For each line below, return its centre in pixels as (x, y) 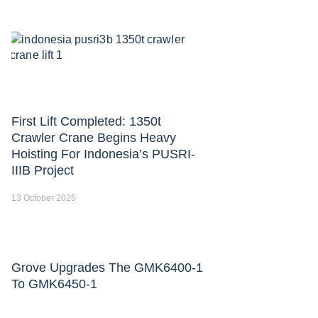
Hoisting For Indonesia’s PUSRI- (103, 154)
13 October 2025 (44, 198)
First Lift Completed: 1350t (86, 121)
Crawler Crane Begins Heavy (94, 137)
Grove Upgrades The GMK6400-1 (107, 267)
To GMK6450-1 (54, 284)
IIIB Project (43, 170)
